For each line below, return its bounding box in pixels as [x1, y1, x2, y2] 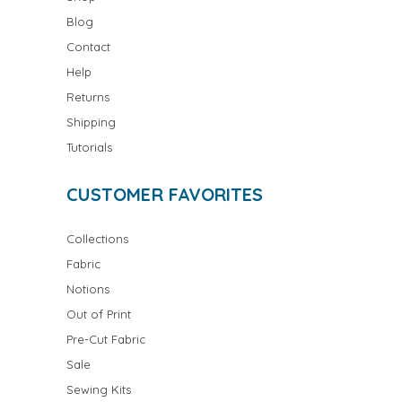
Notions [66, 282, 109, 297]
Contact [66, 39, 110, 55]
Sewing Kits [66, 382, 131, 398]
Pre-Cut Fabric [66, 332, 145, 347]
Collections [66, 232, 128, 247]
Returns [66, 90, 109, 105]
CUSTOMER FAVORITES [66, 183, 264, 206]
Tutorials [66, 140, 112, 155]
